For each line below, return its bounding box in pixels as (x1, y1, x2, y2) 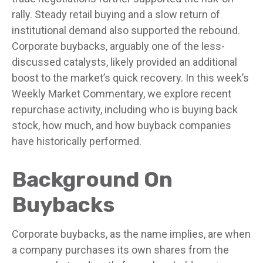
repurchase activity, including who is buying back (12, 103, 238, 116)
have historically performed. (12, 135, 141, 147)
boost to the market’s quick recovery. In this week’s (12, 72, 249, 84)
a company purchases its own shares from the (12, 244, 229, 256)
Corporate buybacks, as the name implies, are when (12, 228, 251, 240)
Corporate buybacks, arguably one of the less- (12, 40, 225, 52)
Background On (12, 167, 173, 192)
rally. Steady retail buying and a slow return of (12, 8, 220, 21)
